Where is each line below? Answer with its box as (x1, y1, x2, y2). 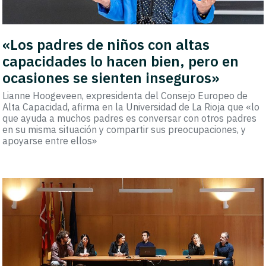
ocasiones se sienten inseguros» (2, 68, 220, 87)
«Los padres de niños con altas (2, 34, 210, 54)
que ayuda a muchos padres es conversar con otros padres (2, 112, 257, 124)
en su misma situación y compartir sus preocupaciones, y (2, 123, 246, 135)
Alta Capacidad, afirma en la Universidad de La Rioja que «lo (2, 100, 260, 113)
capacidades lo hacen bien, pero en (2, 51, 239, 71)
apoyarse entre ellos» (2, 134, 97, 147)
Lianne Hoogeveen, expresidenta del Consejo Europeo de (2, 89, 248, 102)
